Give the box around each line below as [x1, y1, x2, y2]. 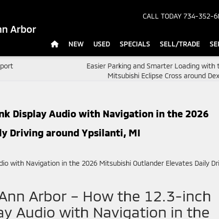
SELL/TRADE [160, 40, 200, 48]
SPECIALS [120, 40, 150, 48]
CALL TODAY [143, 12, 181, 21]
